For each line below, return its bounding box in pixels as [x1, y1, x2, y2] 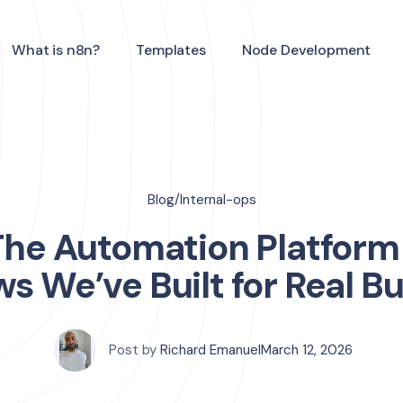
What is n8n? [12, 40, 101, 59]
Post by [109, 341, 157, 359]
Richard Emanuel [160, 341, 261, 359]
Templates [136, 40, 206, 59]
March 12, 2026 [261, 341, 353, 359]
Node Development [241, 40, 372, 59]
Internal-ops [179, 191, 256, 209]
